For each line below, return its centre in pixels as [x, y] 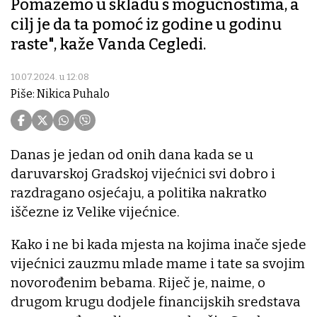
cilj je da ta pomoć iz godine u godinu [146, 25]
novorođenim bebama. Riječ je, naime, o [138, 283]
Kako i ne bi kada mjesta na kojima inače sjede [158, 245]
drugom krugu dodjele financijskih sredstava [156, 302]
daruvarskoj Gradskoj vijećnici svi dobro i [143, 174]
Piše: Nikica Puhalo [60, 94]
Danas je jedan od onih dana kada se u [132, 155]
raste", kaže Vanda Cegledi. [108, 45]
